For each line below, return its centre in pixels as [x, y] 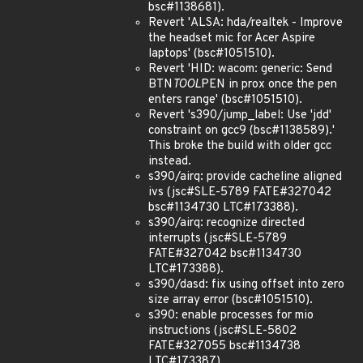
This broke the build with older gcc [240, 146]
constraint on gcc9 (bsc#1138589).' [241, 131]
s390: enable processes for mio [231, 316]
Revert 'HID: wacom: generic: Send [240, 69]
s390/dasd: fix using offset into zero [246, 285]
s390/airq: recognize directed [226, 223]
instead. [170, 162]
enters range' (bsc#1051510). [225, 100]
